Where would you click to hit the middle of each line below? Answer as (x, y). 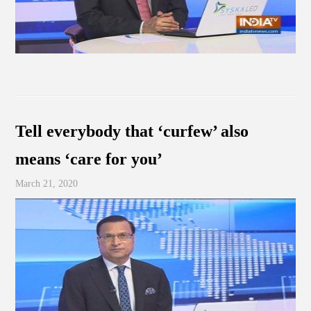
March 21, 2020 (47, 184)
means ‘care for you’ (89, 159)
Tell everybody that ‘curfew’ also (132, 131)
